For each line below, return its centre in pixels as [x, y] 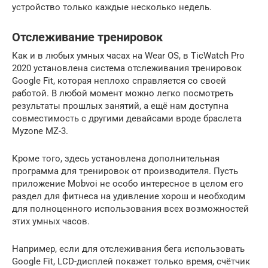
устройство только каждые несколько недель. [112, 7]
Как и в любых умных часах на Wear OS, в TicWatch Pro [128, 55]
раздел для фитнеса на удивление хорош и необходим [129, 196]
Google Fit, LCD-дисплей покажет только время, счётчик [131, 261]
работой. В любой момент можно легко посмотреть [123, 93]
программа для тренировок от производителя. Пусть [125, 171]
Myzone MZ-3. [40, 131]
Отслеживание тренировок [87, 37]
